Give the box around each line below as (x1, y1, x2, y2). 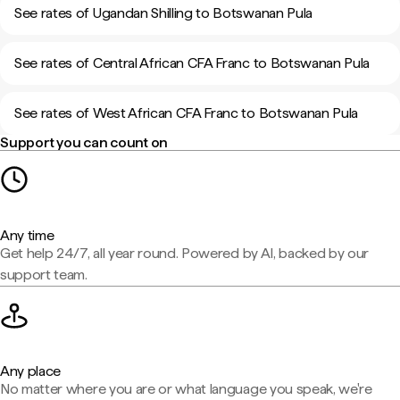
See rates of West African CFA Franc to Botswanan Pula (14, 104, 359, 121)
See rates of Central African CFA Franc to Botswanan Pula (14, 54, 371, 71)
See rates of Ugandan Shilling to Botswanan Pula (14, 4, 312, 21)
